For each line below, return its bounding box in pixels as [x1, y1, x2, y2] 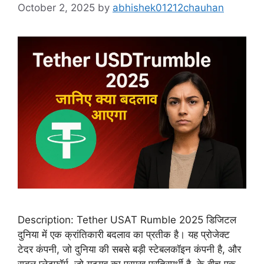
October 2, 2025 [18, 1, 95, 14]
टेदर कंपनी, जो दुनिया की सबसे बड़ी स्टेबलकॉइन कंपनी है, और [18, 243, 241, 256]
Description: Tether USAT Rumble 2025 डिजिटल [18, 214, 236, 226]
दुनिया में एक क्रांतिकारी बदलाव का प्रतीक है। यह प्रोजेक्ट [18, 229, 230, 241]
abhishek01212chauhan [113, 1, 224, 14]
